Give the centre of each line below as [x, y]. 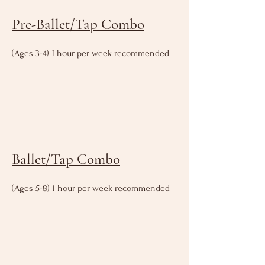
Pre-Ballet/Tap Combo [78, 25]
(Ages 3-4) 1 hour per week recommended [91, 54]
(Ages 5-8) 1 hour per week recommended [91, 188]
